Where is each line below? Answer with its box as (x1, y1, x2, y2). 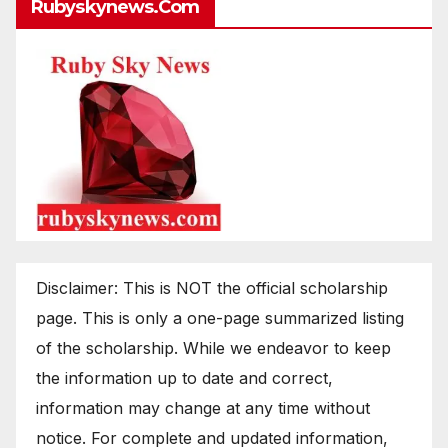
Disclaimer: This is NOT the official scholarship (36, 277, 388, 298)
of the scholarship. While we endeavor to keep (36, 337, 391, 358)
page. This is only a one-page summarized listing (36, 307, 404, 328)
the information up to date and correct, (36, 367, 333, 388)
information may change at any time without (36, 397, 370, 418)
